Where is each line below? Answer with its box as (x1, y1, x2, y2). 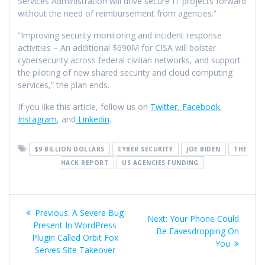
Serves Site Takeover (34, 244, 115, 256)
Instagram (18, 113, 57, 125)
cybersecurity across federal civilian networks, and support (18, 54, 241, 66)
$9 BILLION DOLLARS (34, 144, 105, 153)
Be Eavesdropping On (156, 225, 239, 237)
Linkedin (76, 113, 109, 125)
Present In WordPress (33, 219, 117, 231)
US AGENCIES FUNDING (122, 158, 199, 167)
